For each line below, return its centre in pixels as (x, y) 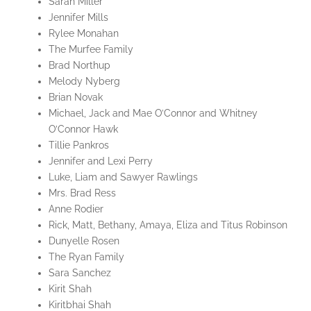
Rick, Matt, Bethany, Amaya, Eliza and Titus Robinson (168, 225)
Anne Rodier (76, 209)
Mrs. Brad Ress (82, 193)
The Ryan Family (86, 257)
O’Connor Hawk (83, 129)
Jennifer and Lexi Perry (100, 161)
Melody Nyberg (84, 82)
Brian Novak (75, 98)
